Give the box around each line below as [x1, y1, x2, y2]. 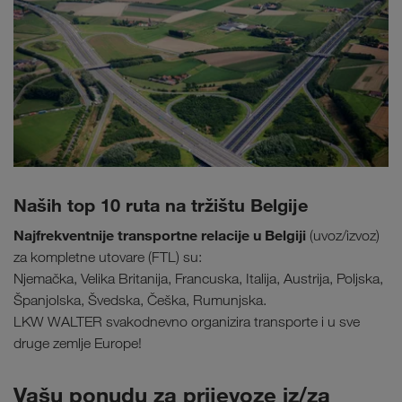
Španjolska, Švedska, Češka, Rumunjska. [13, 292, 267, 310]
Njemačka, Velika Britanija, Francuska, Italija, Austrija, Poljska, [13, 270, 383, 288]
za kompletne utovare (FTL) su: [13, 249, 202, 267]
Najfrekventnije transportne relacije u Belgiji [13, 226, 310, 245]
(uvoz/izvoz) [310, 227, 380, 245]
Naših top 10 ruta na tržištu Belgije [13, 194, 308, 217]
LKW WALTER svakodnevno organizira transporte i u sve [13, 313, 360, 331]
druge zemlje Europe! [13, 335, 142, 353]
